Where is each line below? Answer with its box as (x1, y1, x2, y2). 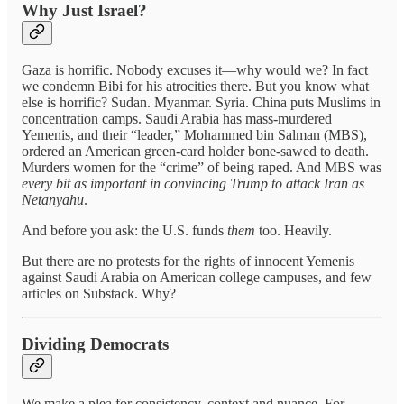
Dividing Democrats (22, 335, 169, 354)
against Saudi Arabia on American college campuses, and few (22, 269, 372, 285)
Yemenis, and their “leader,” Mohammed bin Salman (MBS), (22, 126, 367, 142)
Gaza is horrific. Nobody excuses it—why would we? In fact (22, 61, 368, 78)
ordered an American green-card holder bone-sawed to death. (22, 142, 369, 159)
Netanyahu (22, 191, 84, 207)
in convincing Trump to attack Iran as (150, 175, 364, 191)
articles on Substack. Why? (22, 285, 176, 301)
